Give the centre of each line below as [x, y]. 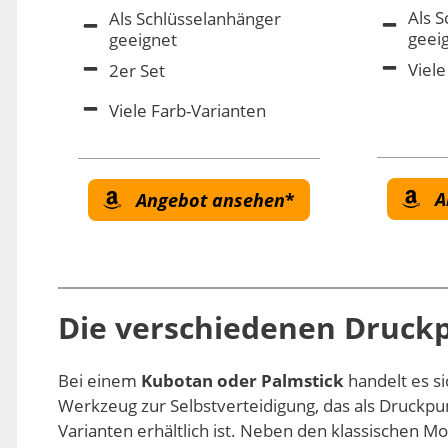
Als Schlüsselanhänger [195, 18]
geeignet [143, 39]
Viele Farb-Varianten [187, 110]
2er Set [137, 70]
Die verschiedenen [201, 327]
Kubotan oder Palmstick [242, 380]
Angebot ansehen [211, 199]
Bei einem [99, 380]
